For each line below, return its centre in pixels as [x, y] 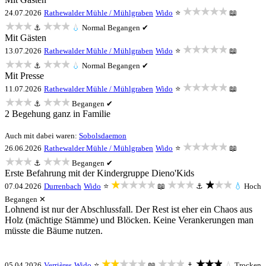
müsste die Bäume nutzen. [54, 231]
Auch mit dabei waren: [42, 136]
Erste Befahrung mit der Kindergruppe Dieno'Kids [99, 173]
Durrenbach [63, 186]
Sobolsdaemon [103, 136]
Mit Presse [24, 76]
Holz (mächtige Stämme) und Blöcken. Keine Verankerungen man [129, 220]
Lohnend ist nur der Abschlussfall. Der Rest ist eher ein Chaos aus [129, 209]
